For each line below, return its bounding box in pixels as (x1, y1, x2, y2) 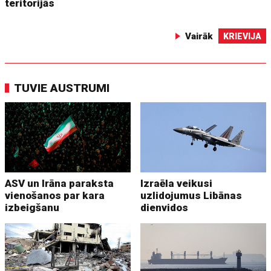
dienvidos (140, 201, 189, 214)
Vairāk (184, 30, 213, 42)
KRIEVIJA (223, 31, 261, 41)
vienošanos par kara (5, 189, 105, 202)
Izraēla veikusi (140, 177, 213, 190)
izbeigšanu (5, 201, 60, 214)
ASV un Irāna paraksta (5, 177, 114, 190)
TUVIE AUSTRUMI (14, 80, 110, 95)
